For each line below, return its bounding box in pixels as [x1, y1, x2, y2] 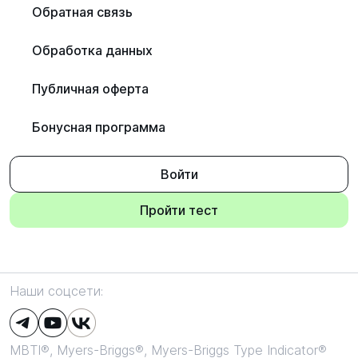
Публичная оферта [32, 81, 149, 97]
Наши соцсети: [10, 283, 103, 299]
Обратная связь [32, 4, 133, 20]
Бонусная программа [32, 119, 165, 135]
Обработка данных [32, 42, 153, 58]
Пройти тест [140, 202, 218, 218]
